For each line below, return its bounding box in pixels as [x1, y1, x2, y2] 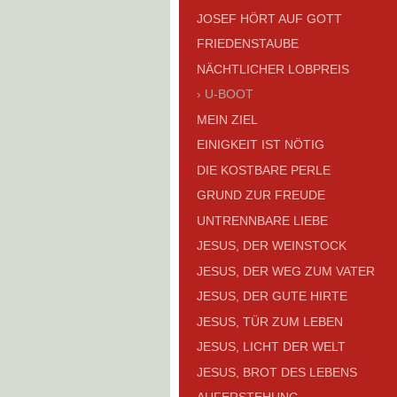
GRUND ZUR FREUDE [197, 188, 325, 203]
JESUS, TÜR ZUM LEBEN [197, 314, 343, 329]
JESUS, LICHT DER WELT [197, 339, 346, 354]
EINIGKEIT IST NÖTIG [197, 137, 324, 152]
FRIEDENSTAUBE [197, 36, 299, 51]
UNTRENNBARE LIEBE [197, 213, 328, 228]
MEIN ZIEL [197, 112, 258, 127]
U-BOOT [205, 87, 253, 102]
